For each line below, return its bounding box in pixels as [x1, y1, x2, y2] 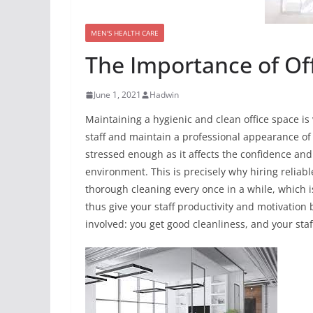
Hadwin [150, 89, 179, 101]
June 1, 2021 [94, 89, 141, 101]
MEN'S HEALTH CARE [91, 28, 159, 38]
